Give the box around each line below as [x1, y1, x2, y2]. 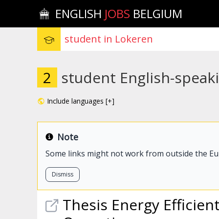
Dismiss [52, 170, 73, 178]
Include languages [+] [47, 96, 114, 106]
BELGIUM [130, 5, 183, 22]
